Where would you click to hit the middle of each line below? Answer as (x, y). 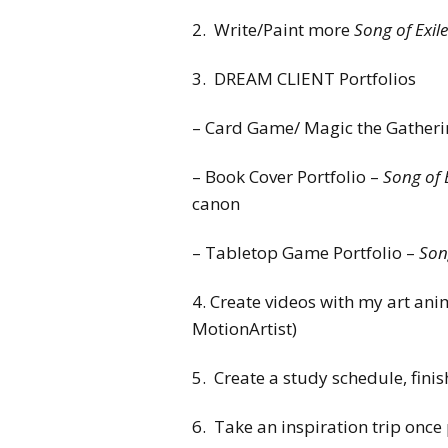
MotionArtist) (244, 328)
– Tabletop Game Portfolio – (305, 252)
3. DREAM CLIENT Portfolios (306, 78)
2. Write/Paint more (273, 29)
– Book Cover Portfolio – (287, 176)
